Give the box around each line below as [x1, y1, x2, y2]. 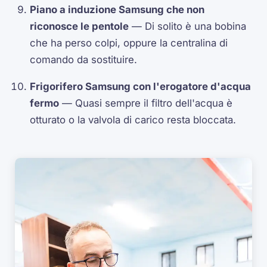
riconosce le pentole [30, 20, 129, 33]
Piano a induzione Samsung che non [30, 4, 205, 16]
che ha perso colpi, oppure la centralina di [30, 37, 228, 49]
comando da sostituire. [30, 54, 138, 66]
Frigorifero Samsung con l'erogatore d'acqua [30, 80, 252, 92]
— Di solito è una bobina [129, 20, 247, 33]
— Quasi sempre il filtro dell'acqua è [59, 97, 233, 109]
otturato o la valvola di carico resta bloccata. [30, 113, 237, 126]
